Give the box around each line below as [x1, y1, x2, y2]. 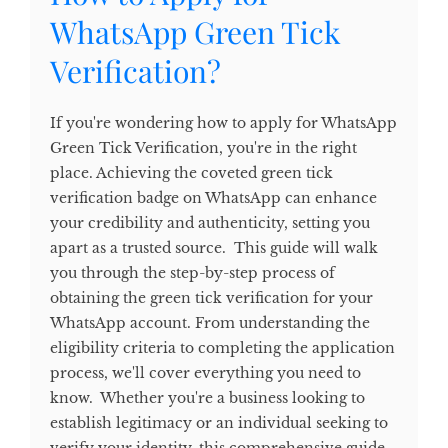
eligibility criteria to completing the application [50, 338, 395, 357]
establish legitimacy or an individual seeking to [50, 413, 388, 432]
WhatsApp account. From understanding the [50, 313, 370, 332]
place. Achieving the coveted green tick [50, 163, 333, 182]
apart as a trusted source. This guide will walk [50, 238, 378, 257]
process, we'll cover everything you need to [50, 363, 361, 382]
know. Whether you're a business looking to [50, 388, 365, 407]
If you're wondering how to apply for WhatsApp [50, 113, 397, 132]
